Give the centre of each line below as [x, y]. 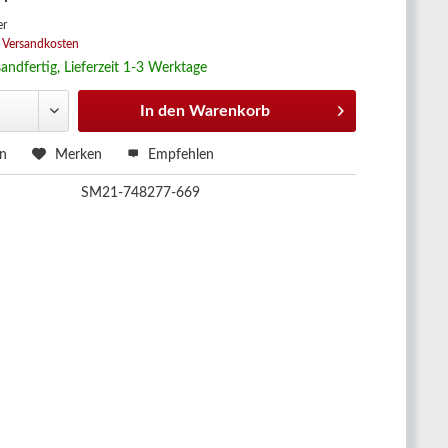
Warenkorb [230, 111]
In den [163, 111]
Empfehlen [179, 155]
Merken [79, 155]
